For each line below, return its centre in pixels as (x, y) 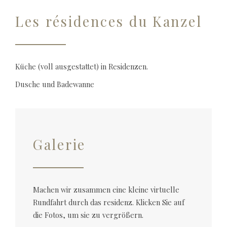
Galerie (60, 144)
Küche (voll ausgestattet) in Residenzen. (82, 66)
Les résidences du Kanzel (109, 21)
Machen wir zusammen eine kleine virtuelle (106, 190)
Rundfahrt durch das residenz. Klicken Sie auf (109, 202)
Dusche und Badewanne (55, 84)
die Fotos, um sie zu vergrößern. (88, 215)
